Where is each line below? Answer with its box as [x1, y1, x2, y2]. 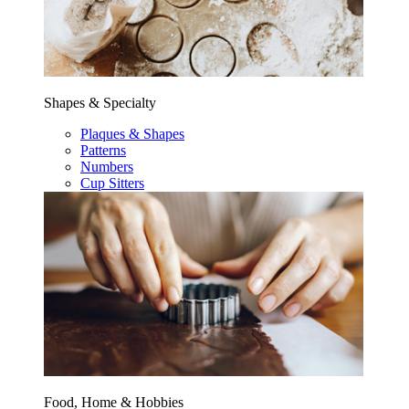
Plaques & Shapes [80, 126, 184, 142]
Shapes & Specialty [44, 95, 156, 110]
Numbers [80, 159, 133, 174]
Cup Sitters [80, 175, 144, 191]
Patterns [80, 142, 126, 158]
